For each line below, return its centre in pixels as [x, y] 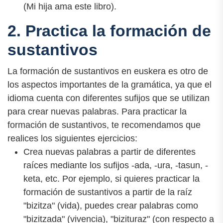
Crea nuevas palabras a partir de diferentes [110, 152]
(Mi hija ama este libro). [70, 7]
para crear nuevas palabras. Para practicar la [97, 112]
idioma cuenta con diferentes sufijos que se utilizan [109, 98]
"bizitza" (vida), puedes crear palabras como [111, 206]
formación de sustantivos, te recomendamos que [104, 125]
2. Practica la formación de [109, 31]
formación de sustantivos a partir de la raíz [108, 192]
